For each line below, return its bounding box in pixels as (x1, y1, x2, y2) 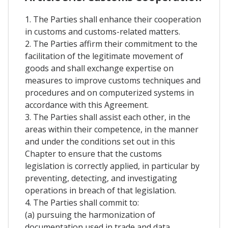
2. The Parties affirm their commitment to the (25, 38, 197, 50)
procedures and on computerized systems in (25, 87, 194, 99)
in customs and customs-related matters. (25, 26, 180, 38)
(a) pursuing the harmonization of (25, 209, 155, 221)
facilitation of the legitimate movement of (25, 50, 183, 62)
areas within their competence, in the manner (25, 124, 198, 135)
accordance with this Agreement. (25, 99, 149, 111)
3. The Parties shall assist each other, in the (25, 111, 190, 123)
